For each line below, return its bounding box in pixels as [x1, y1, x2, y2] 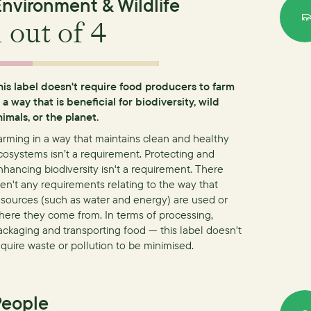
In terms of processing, [105, 208, 213, 221]
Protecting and [144, 146, 215, 160]
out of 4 [3, 16, 107, 50]
